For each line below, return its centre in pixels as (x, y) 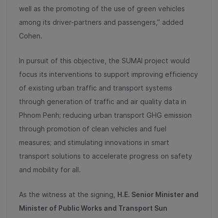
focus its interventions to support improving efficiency (109, 74)
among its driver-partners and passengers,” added (101, 22)
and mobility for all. (50, 170)
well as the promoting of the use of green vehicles (102, 9)
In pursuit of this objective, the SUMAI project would (104, 61)
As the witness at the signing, (68, 194)
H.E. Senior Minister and (158, 194)
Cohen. (31, 36)
